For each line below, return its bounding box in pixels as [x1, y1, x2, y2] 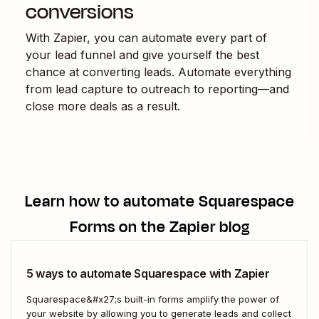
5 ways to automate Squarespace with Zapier [26, 266, 270, 281]
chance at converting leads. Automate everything [26, 64, 291, 79]
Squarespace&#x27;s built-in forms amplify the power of [26, 293, 279, 305]
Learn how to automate [24, 189, 199, 213]
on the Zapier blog [115, 215, 250, 239]
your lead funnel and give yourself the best [26, 47, 259, 62]
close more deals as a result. [26, 98, 180, 113]
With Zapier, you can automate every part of [26, 30, 267, 45]
